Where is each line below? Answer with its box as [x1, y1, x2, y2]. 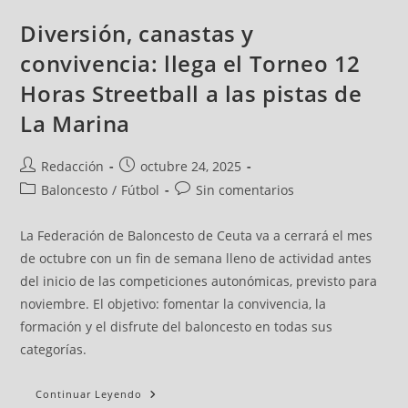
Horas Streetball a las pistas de [20, 78, 362, 109]
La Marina [20, 108, 130, 139]
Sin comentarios [196, 181, 295, 199]
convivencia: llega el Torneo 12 [20, 48, 362, 79]
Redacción [41, 158, 105, 176]
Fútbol [121, 181, 160, 199]
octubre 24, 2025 [140, 158, 242, 176]
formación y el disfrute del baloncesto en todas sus [20, 318, 333, 336]
